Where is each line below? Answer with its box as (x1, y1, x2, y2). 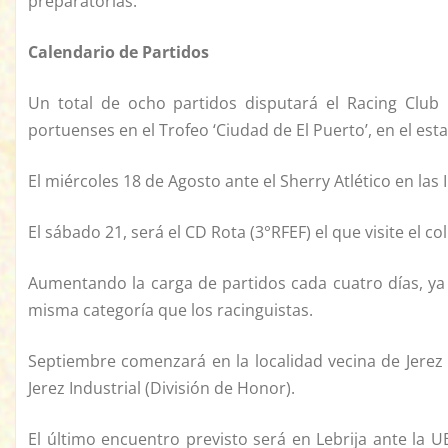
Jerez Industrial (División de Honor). (28, 377, 295, 400)
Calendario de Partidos (28, 41, 209, 64)
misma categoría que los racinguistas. (28, 299, 313, 322)
